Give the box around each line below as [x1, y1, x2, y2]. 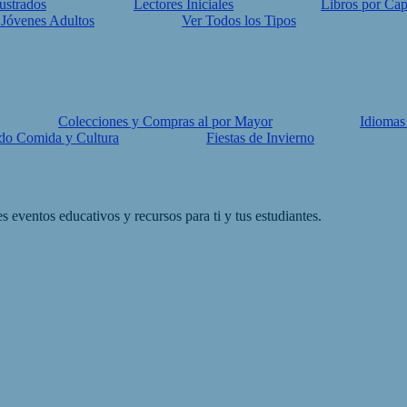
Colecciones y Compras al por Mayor [58, 114, 273, 129]
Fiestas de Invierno [206, 130, 314, 145]
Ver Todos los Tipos [182, 13, 296, 28]
